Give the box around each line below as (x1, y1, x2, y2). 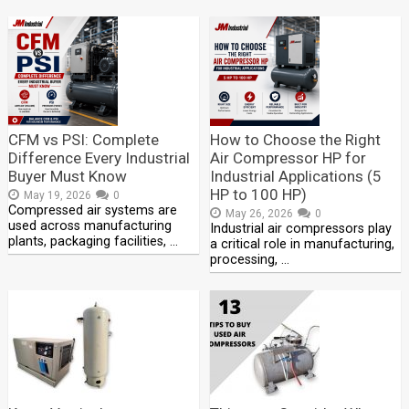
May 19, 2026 (23, 188, 91, 202)
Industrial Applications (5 (210, 166, 383, 185)
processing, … (210, 251, 290, 267)
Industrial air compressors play (210, 220, 393, 236)
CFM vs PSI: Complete (7, 130, 159, 149)
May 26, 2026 (225, 206, 294, 220)
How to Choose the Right (210, 130, 382, 149)
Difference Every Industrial (7, 148, 190, 167)
